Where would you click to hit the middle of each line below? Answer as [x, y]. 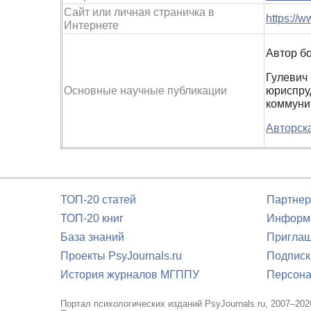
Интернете [91, 25]
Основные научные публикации [145, 90]
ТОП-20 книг [92, 218]
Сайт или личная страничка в [139, 12]
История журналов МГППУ [130, 275]
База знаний [92, 237]
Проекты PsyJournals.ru [121, 256]
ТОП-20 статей [98, 200]
